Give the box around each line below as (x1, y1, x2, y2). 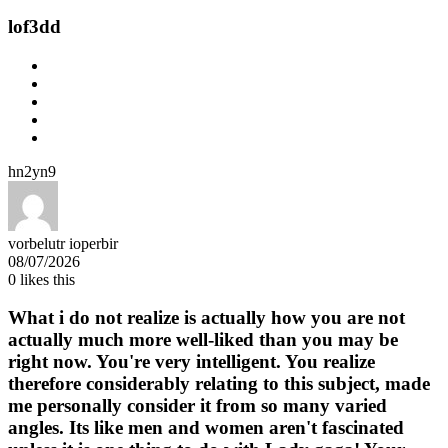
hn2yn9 (8, 162, 56, 180)
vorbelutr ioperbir (8, 234, 118, 252)
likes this (16, 270, 75, 288)
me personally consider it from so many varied (8, 395, 387, 417)
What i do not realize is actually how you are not (8, 307, 405, 329)
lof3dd (8, 15, 61, 37)
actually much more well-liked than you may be (8, 329, 398, 351)
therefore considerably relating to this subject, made (8, 373, 430, 395)
